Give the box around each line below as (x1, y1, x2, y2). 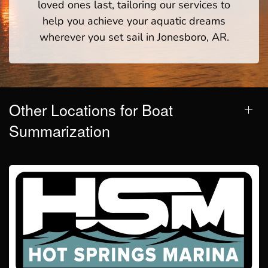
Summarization (9, 119, 110, 141)
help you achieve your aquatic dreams (42, 13, 226, 28)
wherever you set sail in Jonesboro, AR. (39, 29, 229, 44)
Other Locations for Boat (9, 98, 173, 120)
